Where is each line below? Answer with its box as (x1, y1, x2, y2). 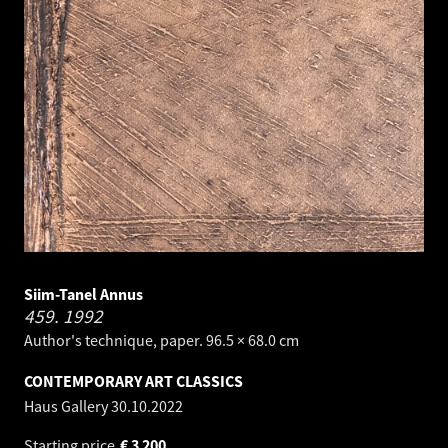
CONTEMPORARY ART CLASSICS (24, 370, 243, 391)
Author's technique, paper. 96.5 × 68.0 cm (24, 329, 299, 350)
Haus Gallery (24, 395, 111, 416)
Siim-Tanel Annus (24, 283, 143, 304)
